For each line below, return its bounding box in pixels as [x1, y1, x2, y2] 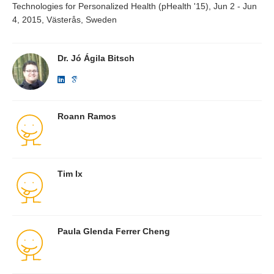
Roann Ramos [57, 111, 116, 121]
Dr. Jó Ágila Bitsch [57, 53, 135, 64]
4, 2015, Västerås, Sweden [12, 15, 117, 25]
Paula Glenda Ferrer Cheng [57, 226, 170, 237]
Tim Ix [57, 168, 83, 179]
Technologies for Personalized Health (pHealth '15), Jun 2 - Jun [12, 1, 257, 12]
